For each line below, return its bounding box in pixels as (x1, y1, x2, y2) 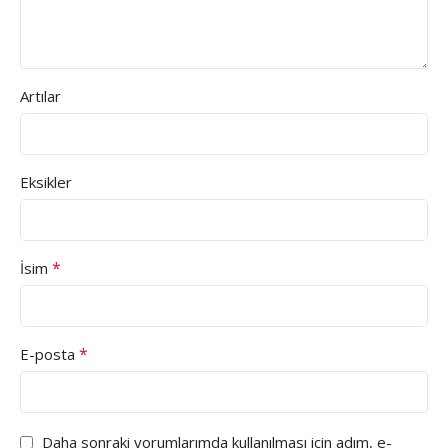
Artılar (20, 86, 61, 107)
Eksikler (20, 172, 72, 193)
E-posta (20, 344, 79, 365)
